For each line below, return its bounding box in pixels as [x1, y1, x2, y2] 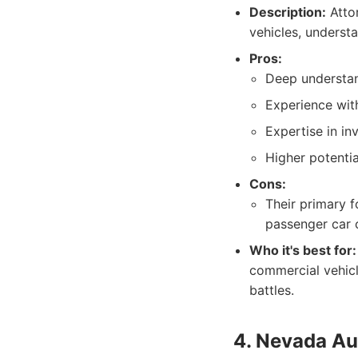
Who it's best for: [249, 242, 356, 258]
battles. [249, 282, 294, 298]
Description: [249, 4, 326, 20]
